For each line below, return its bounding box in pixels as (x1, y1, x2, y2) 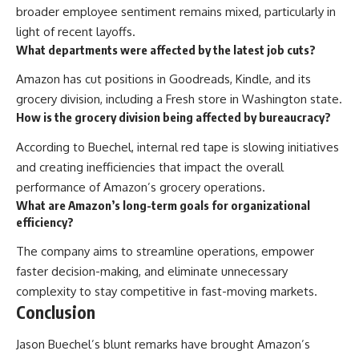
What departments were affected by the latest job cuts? (16, 42, 316, 57)
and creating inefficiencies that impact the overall (16, 159, 284, 175)
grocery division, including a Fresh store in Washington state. (16, 91, 342, 107)
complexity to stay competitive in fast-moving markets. (16, 284, 317, 299)
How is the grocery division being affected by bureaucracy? (16, 110, 331, 124)
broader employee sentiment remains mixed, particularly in (16, 3, 336, 19)
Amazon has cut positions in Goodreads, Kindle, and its (16, 71, 311, 87)
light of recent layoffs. (16, 23, 135, 39)
